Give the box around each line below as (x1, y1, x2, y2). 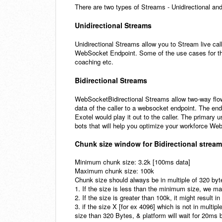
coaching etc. (75, 57, 113, 67)
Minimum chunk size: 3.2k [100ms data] (75, 157, 192, 167)
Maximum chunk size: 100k (75, 166, 156, 176)
